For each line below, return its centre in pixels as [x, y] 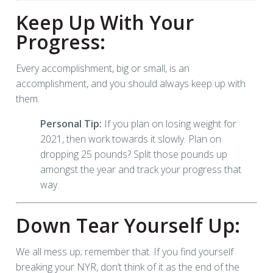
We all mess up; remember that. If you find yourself [125, 251]
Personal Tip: [71, 123]
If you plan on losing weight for [169, 123]
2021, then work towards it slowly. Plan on [131, 139]
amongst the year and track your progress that [141, 169]
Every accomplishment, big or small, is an [103, 68]
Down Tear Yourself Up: [128, 225]
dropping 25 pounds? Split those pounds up [134, 154]
